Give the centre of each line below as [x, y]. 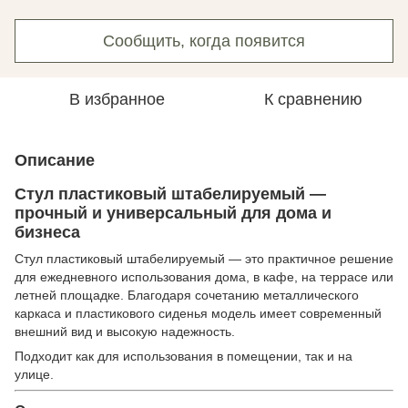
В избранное [117, 99]
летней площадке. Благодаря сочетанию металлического [187, 296]
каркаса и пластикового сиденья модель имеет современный [198, 314]
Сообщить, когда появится [204, 41]
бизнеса [47, 232]
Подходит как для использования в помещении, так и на [184, 357]
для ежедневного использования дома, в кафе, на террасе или [204, 277]
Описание [55, 160]
